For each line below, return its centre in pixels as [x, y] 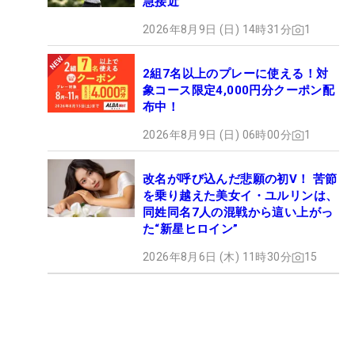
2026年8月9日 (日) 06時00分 [217, 135]
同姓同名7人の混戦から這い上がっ [238, 213]
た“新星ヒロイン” [191, 229]
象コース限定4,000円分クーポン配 [239, 91]
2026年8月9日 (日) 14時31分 [217, 30]
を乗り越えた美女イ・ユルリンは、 [240, 196]
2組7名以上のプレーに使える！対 [236, 74]
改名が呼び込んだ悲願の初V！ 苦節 [240, 179]
